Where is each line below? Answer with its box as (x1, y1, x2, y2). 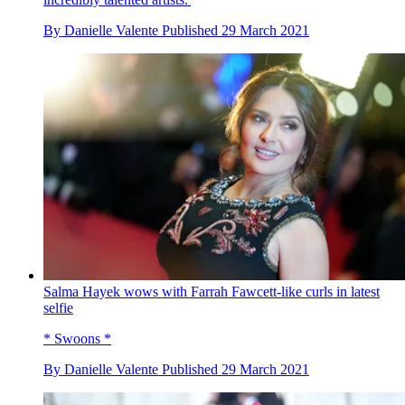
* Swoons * (43, 331, 111, 347)
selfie (43, 300, 73, 316)
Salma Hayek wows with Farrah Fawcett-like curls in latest (43, 284, 380, 300)
